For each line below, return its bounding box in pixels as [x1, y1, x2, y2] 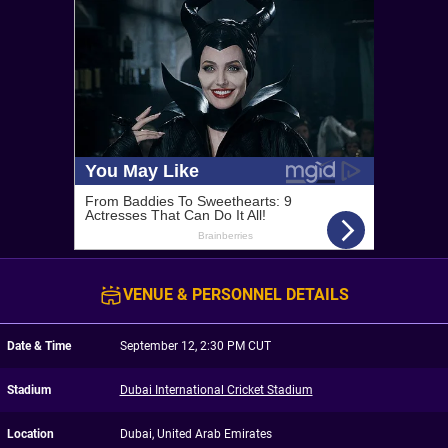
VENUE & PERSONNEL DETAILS [123, 285, 349, 304]
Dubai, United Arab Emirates [119, 427, 272, 441]
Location [7, 427, 54, 441]
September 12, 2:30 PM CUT [119, 339, 271, 353]
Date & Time [7, 339, 71, 353]
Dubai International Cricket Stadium [119, 383, 313, 397]
